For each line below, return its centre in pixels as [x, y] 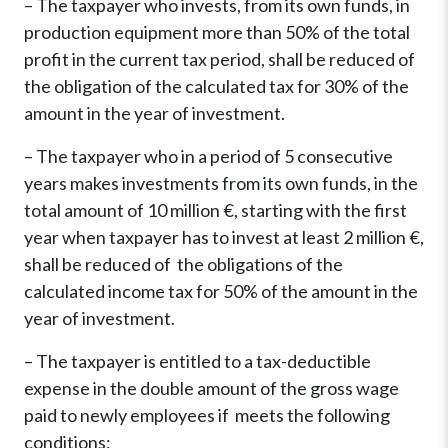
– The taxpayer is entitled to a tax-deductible [197, 361]
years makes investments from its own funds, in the [221, 183]
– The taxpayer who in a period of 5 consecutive [208, 156]
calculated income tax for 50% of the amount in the [221, 291]
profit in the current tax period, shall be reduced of [219, 59]
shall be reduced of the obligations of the [183, 264]
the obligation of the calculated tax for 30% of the [216, 86]
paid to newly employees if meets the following [207, 415]
